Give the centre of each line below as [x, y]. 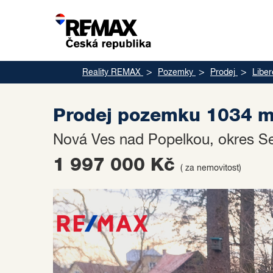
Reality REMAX [112, 73]
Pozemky [175, 73]
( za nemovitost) [211, 168]
